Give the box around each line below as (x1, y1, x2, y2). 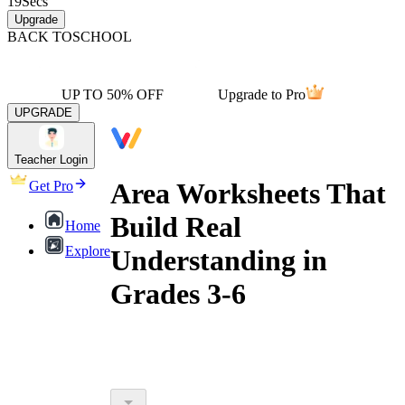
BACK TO (7, 29, 72, 44)
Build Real (110, 211, 241, 244)
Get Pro (29, 178, 73, 193)
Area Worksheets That (110, 177, 386, 211)
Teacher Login (14, 153, 88, 166)
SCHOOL (72, 29, 132, 44)
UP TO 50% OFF (61, 87, 164, 102)
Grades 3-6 (110, 278, 246, 311)
